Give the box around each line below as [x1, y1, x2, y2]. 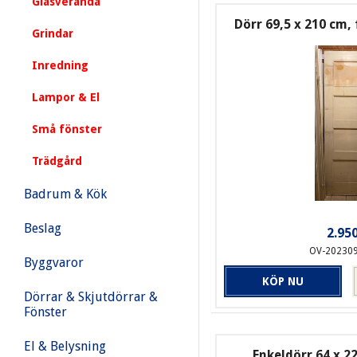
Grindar [32, 27, 73, 40]
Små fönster [32, 123, 102, 135]
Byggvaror [24, 255, 84, 270]
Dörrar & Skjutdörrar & [24, 289, 158, 304]
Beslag [24, 221, 61, 236]
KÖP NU [262, 274, 304, 288]
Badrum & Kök [24, 186, 107, 202]
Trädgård [32, 155, 82, 167]
